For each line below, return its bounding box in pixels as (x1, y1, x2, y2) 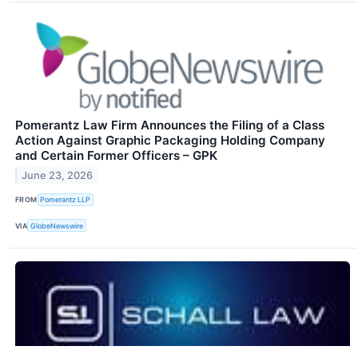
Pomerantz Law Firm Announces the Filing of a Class (15, 117, 324, 133)
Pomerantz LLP (40, 195, 91, 205)
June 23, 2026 (22, 169, 93, 181)
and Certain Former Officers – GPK (15, 147, 217, 163)
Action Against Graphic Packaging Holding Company (15, 132, 325, 148)
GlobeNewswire (30, 221, 84, 230)
